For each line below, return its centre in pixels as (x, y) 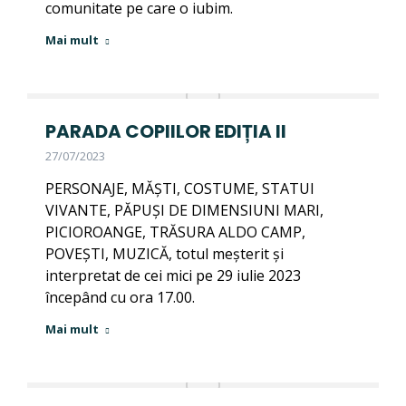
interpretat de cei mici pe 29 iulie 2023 (173, 275)
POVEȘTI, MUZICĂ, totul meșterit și (164, 254)
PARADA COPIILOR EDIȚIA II (166, 131)
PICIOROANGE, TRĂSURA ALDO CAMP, (175, 232)
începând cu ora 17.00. (120, 297)
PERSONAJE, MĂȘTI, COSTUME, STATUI (180, 188)
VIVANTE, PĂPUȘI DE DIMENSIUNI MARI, (184, 210)
